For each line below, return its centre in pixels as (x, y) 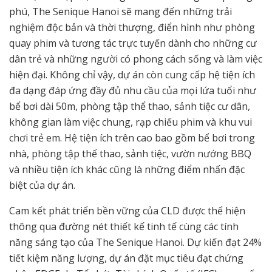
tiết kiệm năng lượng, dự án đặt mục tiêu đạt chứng (126, 258)
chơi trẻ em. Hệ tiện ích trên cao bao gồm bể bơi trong (132, 138)
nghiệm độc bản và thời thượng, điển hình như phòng (132, 28)
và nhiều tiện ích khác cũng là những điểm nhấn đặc (127, 170)
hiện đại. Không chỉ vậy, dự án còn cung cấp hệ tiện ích (132, 75)
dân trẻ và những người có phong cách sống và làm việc (136, 59)
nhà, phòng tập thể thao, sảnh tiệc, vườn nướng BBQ (130, 154)
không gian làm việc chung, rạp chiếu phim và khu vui (131, 122)
